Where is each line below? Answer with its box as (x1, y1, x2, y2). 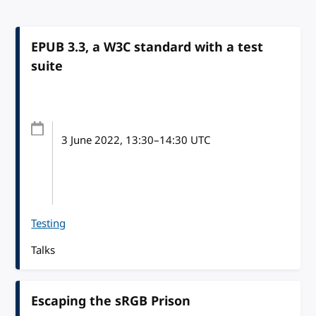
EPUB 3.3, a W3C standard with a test (31, 37, 264, 56)
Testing (31, 215, 66, 231)
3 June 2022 (61, 132, 121, 148)
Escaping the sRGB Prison (31, 291, 191, 310)
